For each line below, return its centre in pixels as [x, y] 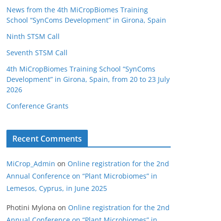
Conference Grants [37, 106]
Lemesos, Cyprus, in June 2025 [57, 188]
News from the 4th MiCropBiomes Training [77, 10]
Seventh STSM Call [37, 53]
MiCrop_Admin [31, 164]
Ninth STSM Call [33, 37]
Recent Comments [47, 139]
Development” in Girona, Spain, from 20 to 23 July [88, 79]
